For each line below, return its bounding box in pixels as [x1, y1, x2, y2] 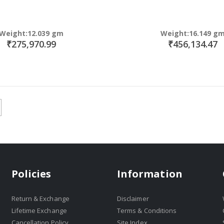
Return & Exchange [11, 194, 69, 203]
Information [116, 166, 182, 180]
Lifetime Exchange [11, 206, 67, 215]
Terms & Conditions [116, 206, 177, 215]
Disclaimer [116, 194, 149, 203]
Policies [11, 166, 51, 180]
